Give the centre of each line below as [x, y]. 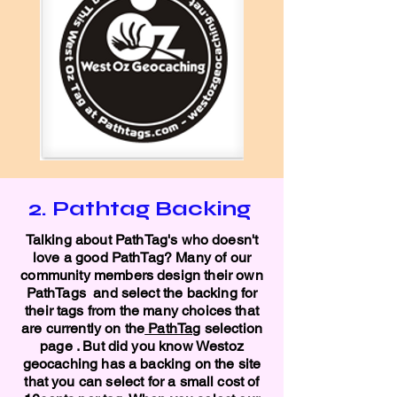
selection [232, 328]
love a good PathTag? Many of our [142, 257]
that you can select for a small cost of [142, 381]
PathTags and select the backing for [142, 293]
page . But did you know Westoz [142, 346]
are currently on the [83, 328]
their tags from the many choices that [142, 311]
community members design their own [142, 275]
